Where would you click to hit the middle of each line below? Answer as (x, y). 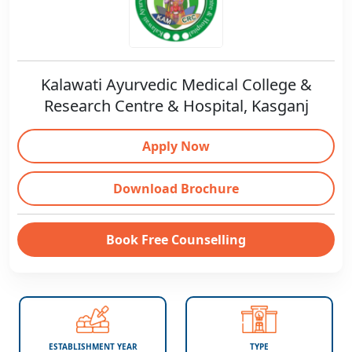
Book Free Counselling (176, 240)
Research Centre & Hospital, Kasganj (176, 106)
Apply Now (176, 146)
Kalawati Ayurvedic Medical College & (176, 84)
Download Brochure (176, 189)
